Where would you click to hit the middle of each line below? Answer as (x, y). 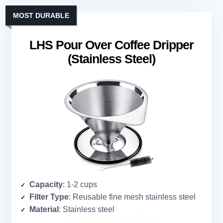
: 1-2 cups (80, 185)
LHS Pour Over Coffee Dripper (111, 45)
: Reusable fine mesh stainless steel (132, 197)
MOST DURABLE (41, 16)
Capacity (46, 185)
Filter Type (49, 197)
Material (44, 210)
